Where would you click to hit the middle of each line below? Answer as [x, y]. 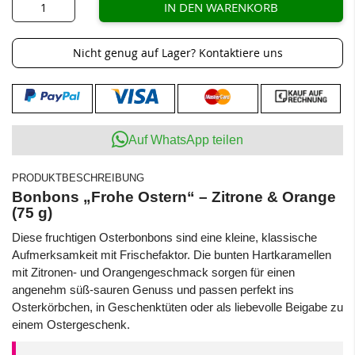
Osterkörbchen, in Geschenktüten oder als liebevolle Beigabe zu [177, 307]
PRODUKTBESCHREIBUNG [78, 177]
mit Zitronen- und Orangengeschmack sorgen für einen [153, 272]
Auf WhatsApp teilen [186, 139]
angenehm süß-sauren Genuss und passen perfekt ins [153, 290]
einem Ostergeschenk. [71, 324]
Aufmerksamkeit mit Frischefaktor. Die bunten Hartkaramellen [172, 255]
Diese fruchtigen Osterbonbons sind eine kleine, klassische [164, 237]
